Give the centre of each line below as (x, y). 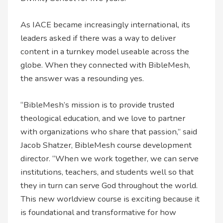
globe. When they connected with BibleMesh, (106, 65)
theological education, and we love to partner (103, 118)
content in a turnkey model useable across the (105, 51)
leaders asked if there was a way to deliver (98, 38)
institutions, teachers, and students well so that (107, 172)
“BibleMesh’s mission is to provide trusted (98, 105)
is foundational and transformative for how (99, 213)
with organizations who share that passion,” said (109, 132)
